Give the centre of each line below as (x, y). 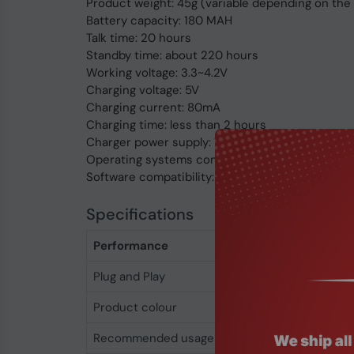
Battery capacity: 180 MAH (159, 21)
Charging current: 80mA (153, 107)
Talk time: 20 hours (138, 38)
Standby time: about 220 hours (172, 55)
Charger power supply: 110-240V (175, 142)
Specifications (139, 214)
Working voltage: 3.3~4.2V (156, 73)
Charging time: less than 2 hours (176, 125)
